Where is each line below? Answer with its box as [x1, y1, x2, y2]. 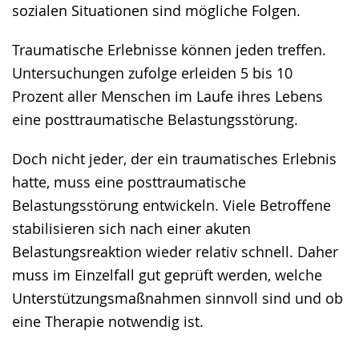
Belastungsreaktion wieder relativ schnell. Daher [12, 242, 338, 261]
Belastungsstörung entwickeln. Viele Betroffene [12, 196, 331, 215]
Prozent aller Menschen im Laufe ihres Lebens [12, 87, 323, 106]
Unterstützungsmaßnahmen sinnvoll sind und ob [12, 288, 343, 308]
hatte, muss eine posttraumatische [12, 172, 246, 192]
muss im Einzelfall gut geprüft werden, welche [12, 265, 322, 284]
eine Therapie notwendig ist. [12, 312, 204, 331]
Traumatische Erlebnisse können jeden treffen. [12, 40, 326, 59]
